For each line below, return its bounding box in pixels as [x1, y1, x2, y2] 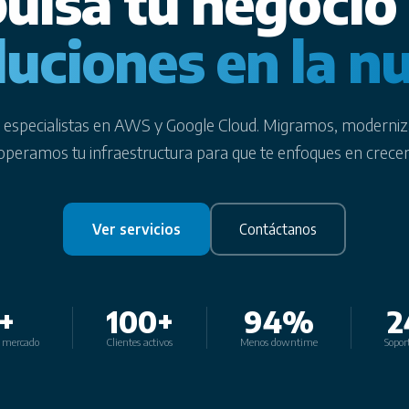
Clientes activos [106, 335, 173, 349]
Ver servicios [92, 220, 181, 237]
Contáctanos [239, 220, 317, 237]
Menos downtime [239, 335, 318, 349]
